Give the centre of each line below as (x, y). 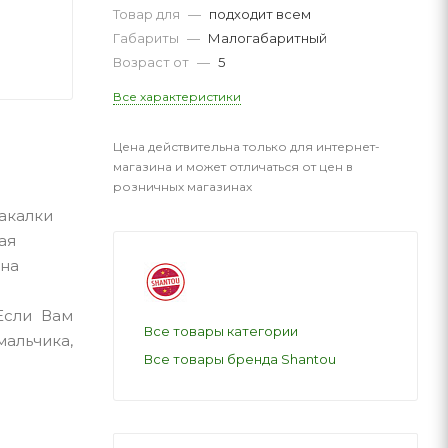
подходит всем (260, 13)
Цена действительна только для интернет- (246, 146)
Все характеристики (177, 96)
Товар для (148, 13)
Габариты (147, 37)
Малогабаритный (267, 37)
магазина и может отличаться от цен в (233, 166)
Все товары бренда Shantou (240, 358)
